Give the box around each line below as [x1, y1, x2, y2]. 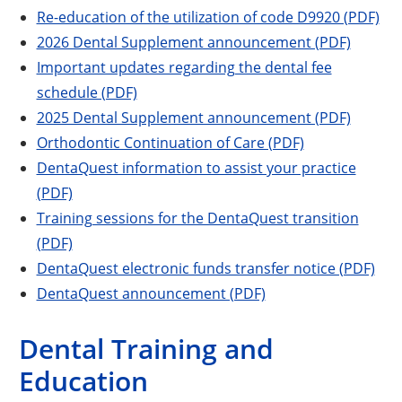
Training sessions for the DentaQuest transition [36, 207, 359, 227]
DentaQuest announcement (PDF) [36, 283, 266, 302]
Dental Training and [19, 330, 275, 366]
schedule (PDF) [36, 82, 137, 101]
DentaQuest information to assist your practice [36, 157, 356, 177]
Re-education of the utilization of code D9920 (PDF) [36, 6, 380, 26]
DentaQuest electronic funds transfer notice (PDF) [36, 258, 375, 277]
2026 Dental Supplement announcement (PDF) [36, 31, 351, 51]
